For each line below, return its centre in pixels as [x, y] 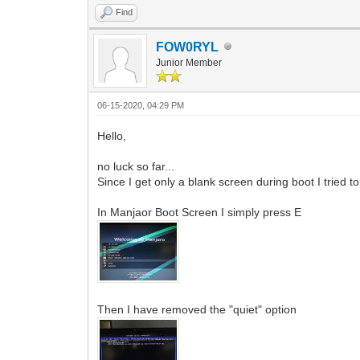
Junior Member [189, 62]
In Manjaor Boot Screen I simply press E [201, 212]
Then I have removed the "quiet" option [197, 309]
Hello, [112, 135]
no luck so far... [136, 166]
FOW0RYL [188, 47]
